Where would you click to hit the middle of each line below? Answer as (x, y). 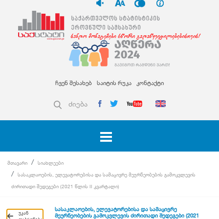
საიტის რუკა (114, 83)
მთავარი (17, 163)
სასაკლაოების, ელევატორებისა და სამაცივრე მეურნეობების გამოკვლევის (107, 175)
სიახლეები (51, 163)
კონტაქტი (150, 83)
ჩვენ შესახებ (74, 83)
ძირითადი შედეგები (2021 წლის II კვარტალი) (65, 186)
